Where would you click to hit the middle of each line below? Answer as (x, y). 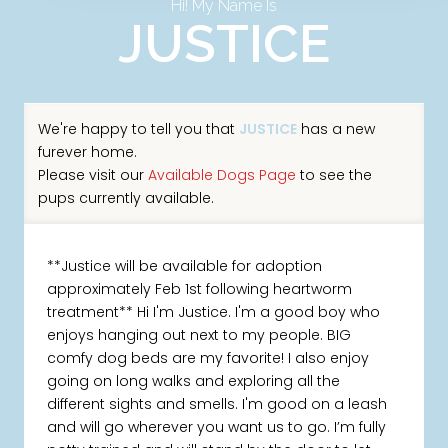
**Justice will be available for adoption (185, 266)
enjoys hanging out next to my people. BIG (199, 335)
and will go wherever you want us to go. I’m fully (217, 427)
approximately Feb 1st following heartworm (200, 289)
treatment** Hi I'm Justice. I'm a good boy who (214, 312)
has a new (335, 128)
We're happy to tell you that (138, 128)
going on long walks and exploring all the (194, 381)
